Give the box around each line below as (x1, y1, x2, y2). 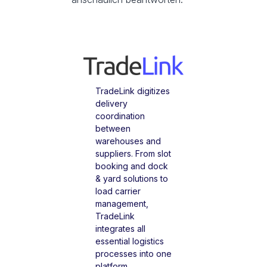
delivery (95, 98, 128, 109)
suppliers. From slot (95, 148, 171, 159)
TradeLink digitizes (95, 86, 170, 97)
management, (95, 198, 148, 209)
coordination (95, 111, 145, 122)
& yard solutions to (95, 173, 168, 184)
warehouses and (95, 136, 161, 147)
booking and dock (95, 161, 168, 172)
